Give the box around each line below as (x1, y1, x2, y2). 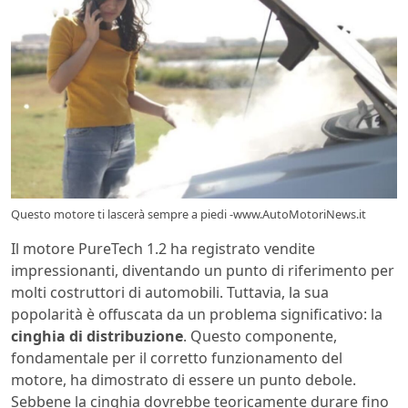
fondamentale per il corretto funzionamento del (11, 347, 342, 368)
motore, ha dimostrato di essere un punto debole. (11, 369, 356, 390)
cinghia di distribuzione (11, 325, 183, 346)
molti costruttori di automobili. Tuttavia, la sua (11, 281, 329, 302)
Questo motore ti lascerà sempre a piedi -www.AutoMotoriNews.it (11, 205, 366, 222)
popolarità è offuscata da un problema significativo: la (11, 303, 382, 324)
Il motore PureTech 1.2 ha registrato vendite (11, 238, 315, 259)
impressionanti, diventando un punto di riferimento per (11, 260, 394, 280)
